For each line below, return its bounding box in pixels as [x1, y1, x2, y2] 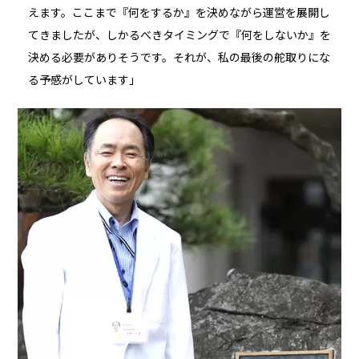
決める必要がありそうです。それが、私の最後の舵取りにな [27, 51, 330, 65]
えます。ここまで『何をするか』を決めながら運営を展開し [27, 6, 330, 20]
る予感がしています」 [27, 74, 140, 87]
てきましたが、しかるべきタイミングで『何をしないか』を [27, 29, 331, 42]
